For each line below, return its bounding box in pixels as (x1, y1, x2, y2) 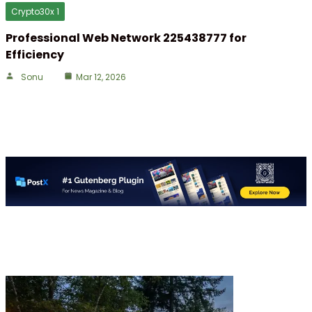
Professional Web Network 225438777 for (6, 30, 247, 47)
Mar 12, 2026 (76, 71, 126, 84)
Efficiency (6, 47, 64, 63)
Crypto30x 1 (11, 6, 59, 18)
